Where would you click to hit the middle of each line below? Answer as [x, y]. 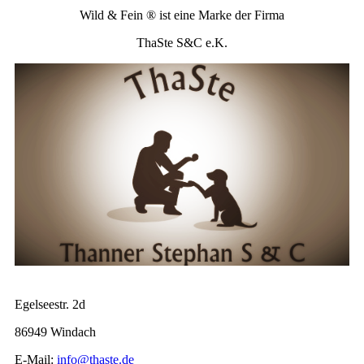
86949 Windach [55, 331]
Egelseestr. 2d [51, 304]
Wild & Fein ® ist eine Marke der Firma [182, 15]
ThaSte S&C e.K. [182, 42]
